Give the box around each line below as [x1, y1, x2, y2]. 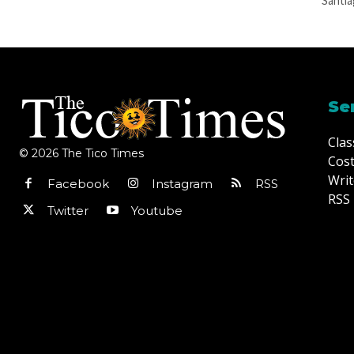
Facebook [47, 176, 109, 192]
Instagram [152, 176, 213, 192]
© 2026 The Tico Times [19, 146, 144, 161]
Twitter [47, 203, 88, 219]
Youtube [131, 203, 183, 219]
